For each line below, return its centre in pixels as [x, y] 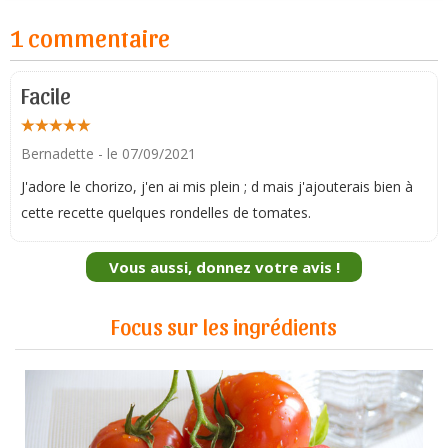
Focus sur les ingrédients [224, 325]
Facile [46, 94]
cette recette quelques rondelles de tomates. [166, 212]
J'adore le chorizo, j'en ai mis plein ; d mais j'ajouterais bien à [217, 186]
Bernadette [57, 153]
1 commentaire [90, 36]
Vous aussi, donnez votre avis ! [224, 266]
